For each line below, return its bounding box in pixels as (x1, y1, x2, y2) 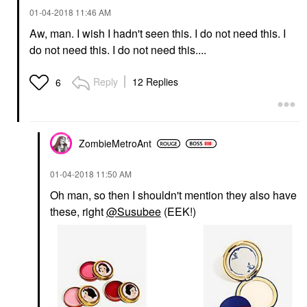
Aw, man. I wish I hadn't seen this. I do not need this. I (29, 25, 286, 42)
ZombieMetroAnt (79, 136, 151, 151)
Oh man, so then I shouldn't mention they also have (50, 187, 297, 204)
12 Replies (132, 75, 178, 89)
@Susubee (106, 204, 161, 220)
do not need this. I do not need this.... (29, 42, 206, 58)
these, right (50, 204, 106, 220)
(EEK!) (161, 204, 196, 220)
